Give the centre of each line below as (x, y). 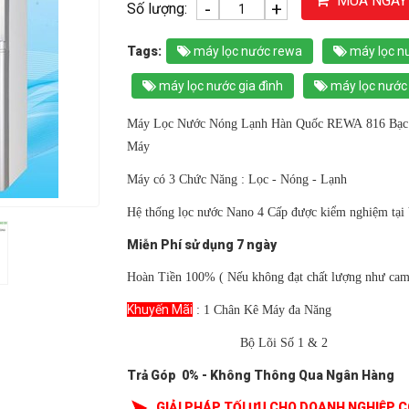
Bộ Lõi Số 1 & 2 (227, 343)
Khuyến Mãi (160, 309)
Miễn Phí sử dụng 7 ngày (202, 245)
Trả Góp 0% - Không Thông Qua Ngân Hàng (261, 375)
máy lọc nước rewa (246, 51)
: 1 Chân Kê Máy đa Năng (262, 310)
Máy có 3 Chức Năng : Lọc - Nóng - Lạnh (237, 179)
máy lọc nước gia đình (220, 86)
